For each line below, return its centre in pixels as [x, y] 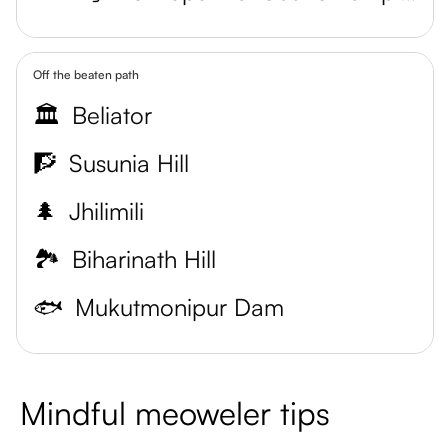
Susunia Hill [129, 163]
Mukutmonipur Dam [179, 307]
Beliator [112, 115]
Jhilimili [106, 211]
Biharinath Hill [144, 259]
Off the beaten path [86, 74]
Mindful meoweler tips [175, 413]
